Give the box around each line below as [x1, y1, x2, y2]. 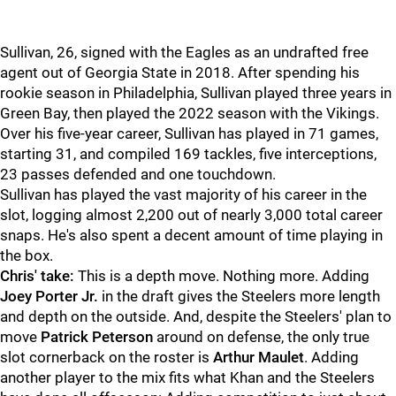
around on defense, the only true [153, 328, 369, 346]
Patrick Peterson [41, 328, 153, 346]
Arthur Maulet [213, 348, 304, 366]
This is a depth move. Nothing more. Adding [74, 267, 369, 285]
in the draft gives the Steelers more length [98, 287, 380, 305]
